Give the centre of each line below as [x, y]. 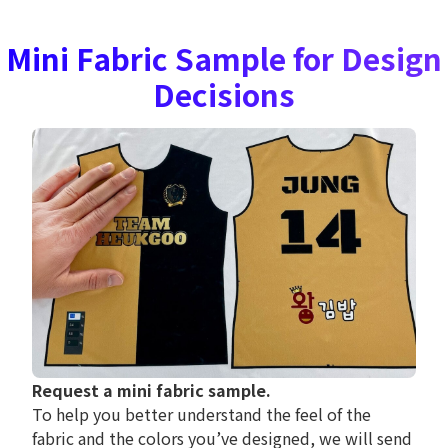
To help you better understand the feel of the [201, 414]
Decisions [224, 94]
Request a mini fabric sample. [151, 390]
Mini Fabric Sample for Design [224, 58]
